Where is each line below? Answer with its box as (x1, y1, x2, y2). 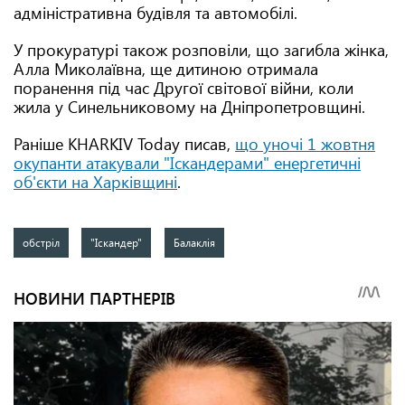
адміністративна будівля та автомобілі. (14, 2, 297, 24)
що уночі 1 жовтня (235, 133, 375, 155)
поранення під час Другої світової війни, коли (14, 77, 353, 99)
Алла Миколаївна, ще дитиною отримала (14, 58, 318, 80)
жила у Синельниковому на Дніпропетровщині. (14, 96, 365, 118)
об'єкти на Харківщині (14, 171, 177, 193)
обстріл (23, 235, 60, 250)
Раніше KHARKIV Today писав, (14, 133, 235, 155)
